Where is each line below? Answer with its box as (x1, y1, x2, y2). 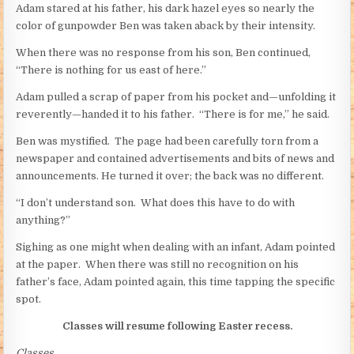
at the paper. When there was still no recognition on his (16, 258, 299, 270)
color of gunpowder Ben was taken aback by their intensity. (16, 19, 316, 32)
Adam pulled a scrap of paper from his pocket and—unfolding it (16, 90, 337, 103)
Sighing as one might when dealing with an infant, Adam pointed (16, 240, 336, 253)
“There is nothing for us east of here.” (16, 63, 207, 76)
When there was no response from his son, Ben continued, (16, 46, 311, 58)
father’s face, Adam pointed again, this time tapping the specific (16, 275, 336, 288)
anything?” (16, 213, 71, 226)
